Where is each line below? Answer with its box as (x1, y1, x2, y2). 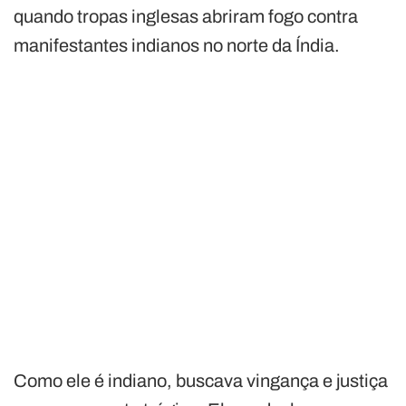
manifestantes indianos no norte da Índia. (14, 35, 340, 56)
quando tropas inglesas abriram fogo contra (14, 6, 358, 27)
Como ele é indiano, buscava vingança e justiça (14, 371, 388, 391)
